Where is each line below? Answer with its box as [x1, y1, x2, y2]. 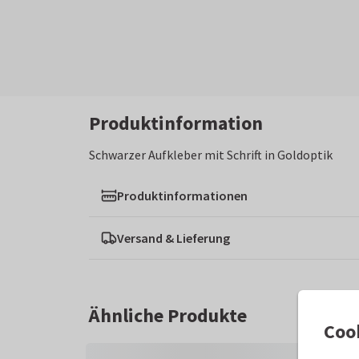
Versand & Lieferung [117, 230, 230, 246]
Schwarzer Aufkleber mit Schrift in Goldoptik [89, 147, 333, 163]
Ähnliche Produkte [89, 303, 247, 328]
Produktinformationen [117, 188, 248, 204]
